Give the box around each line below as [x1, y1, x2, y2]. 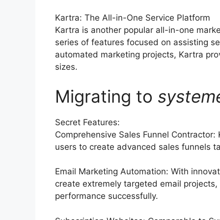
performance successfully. [55, 191, 158, 201]
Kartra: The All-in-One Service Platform [55, 13, 210, 23]
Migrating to [55, 85, 158, 107]
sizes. [55, 62, 78, 72]
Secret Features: [55, 117, 120, 127]
